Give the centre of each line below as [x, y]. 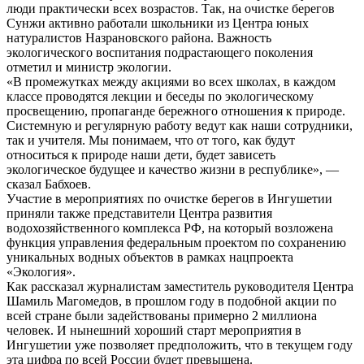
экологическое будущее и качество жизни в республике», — [173, 170]
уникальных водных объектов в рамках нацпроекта [150, 258]
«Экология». [41, 272]
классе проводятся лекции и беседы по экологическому [160, 97]
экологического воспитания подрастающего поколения [160, 53]
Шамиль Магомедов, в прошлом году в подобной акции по [171, 301]
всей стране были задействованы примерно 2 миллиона [162, 316]
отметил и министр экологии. [89, 67]
